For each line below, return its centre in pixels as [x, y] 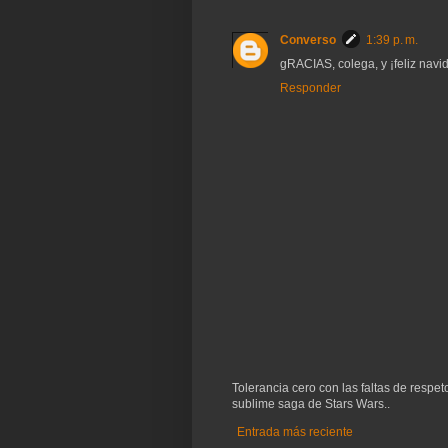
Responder [310, 87]
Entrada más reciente [295, 431]
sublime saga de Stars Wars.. [311, 403]
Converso [308, 39]
